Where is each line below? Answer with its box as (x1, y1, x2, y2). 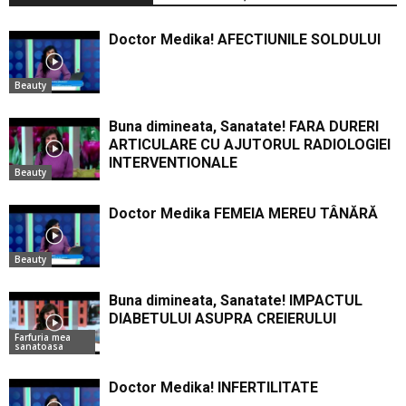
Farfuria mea (14, 330, 71, 343)
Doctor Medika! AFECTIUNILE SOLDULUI (109, 30, 381, 48)
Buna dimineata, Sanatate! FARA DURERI (109, 117, 379, 135)
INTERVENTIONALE (109, 153, 237, 171)
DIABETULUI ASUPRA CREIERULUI (109, 309, 336, 327)
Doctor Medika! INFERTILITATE (109, 378, 318, 396)
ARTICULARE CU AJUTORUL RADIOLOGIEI (109, 135, 391, 153)
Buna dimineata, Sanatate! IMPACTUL (109, 291, 362, 309)
